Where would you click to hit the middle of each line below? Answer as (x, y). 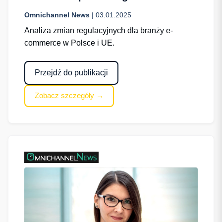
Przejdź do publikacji (72, 72)
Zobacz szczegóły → (69, 96)
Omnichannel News (57, 15)
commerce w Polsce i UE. (69, 43)
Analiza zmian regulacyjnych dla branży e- (99, 31)
